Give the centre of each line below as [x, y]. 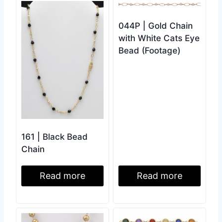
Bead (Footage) [149, 51]
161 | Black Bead [55, 137]
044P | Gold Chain [156, 26]
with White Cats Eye [159, 38]
